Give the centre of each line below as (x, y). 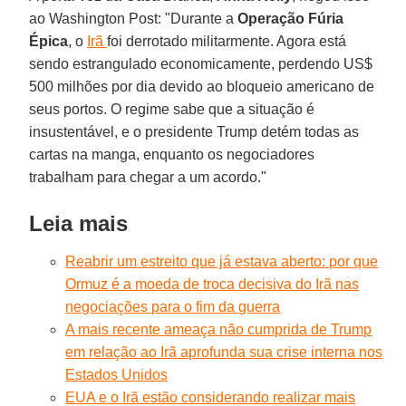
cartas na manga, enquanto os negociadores (172, 154)
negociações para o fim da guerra (173, 306)
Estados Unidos (117, 374)
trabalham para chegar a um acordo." (148, 177)
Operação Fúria (291, 18)
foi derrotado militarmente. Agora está (227, 41)
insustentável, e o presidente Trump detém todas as (194, 131)
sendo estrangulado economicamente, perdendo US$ (201, 63)
